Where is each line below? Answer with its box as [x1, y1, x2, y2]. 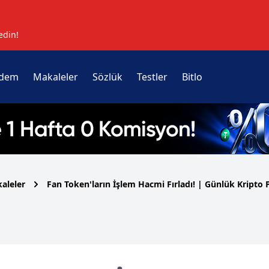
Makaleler [32, 70, 78, 83]
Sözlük [92, 70, 122, 83]
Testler [136, 70, 168, 83]
